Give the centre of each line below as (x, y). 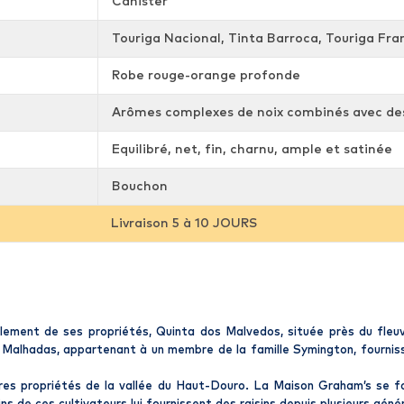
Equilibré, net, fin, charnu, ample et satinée (252, 150)
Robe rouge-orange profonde (206, 76)
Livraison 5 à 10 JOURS (184, 224)
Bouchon (140, 187)
